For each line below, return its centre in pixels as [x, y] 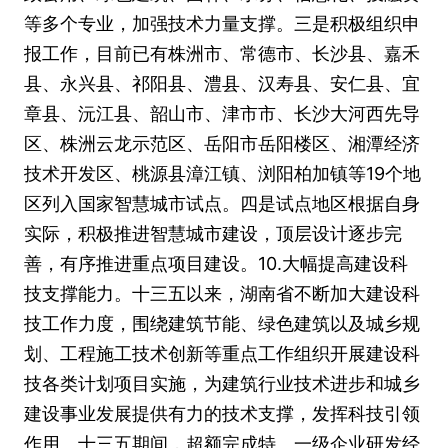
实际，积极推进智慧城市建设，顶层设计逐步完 [213, 233]
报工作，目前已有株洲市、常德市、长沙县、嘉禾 [222, 53]
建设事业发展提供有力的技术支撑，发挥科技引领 [222, 413]
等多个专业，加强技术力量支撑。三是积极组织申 [222, 23]
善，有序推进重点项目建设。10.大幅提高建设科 [216, 263]
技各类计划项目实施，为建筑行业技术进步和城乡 [222, 383]
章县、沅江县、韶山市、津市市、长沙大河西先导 [222, 113]
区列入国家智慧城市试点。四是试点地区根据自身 [222, 203]
